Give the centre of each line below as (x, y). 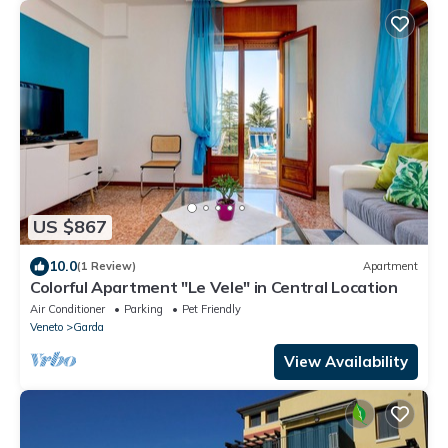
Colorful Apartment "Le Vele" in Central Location (214, 286)
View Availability (346, 361)
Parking (143, 308)
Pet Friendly (211, 308)
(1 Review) (106, 266)
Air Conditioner (67, 308)
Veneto (46, 326)
